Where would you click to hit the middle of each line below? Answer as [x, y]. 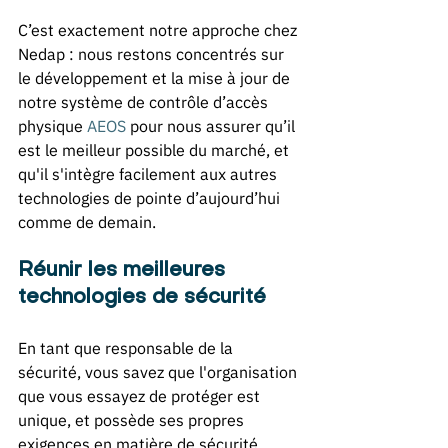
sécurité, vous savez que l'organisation [159, 371]
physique [52, 125]
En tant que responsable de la [127, 347]
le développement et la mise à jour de [156, 77]
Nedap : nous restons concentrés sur [153, 53]
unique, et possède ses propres [133, 419]
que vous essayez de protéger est [141, 395]
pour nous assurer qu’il [212, 125]
